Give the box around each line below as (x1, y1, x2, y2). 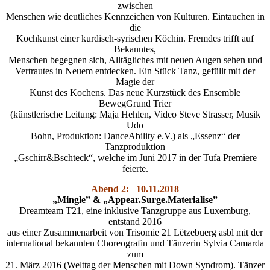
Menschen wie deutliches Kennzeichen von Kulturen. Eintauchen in (5, 11, 265, 22)
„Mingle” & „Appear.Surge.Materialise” (52, 195, 218, 206)
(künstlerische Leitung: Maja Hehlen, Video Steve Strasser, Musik (10, 109, 260, 120)
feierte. (122, 163, 148, 174)
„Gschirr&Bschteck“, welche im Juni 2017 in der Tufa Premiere (13, 152, 257, 163)
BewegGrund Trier (99, 98, 171, 109)
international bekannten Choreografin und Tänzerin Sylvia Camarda (6, 238, 264, 249)
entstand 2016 (108, 216, 162, 227)
